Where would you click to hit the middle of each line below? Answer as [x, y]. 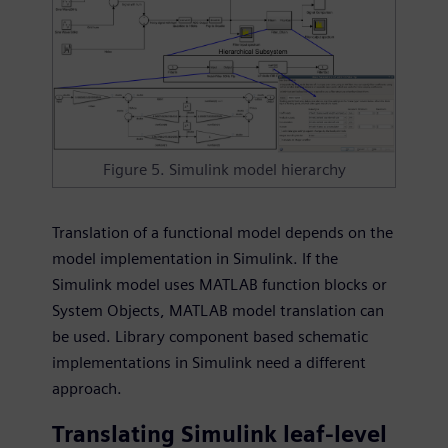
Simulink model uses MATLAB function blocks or [219, 284]
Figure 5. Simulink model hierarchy [224, 169]
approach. [87, 388]
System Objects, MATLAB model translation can [218, 310]
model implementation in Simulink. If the [195, 258]
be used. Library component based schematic [210, 336]
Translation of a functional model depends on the [222, 232]
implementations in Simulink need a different [209, 362]
